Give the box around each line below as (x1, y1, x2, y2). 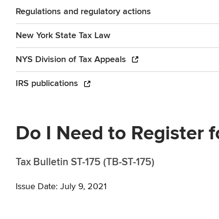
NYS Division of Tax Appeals (16, 55, 129, 64)
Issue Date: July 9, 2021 (16, 182, 107, 192)
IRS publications (16, 79, 81, 88)
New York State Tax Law (16, 31, 110, 40)
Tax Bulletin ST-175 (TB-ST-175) (16, 157, 154, 168)
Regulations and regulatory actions (16, 7, 151, 16)
